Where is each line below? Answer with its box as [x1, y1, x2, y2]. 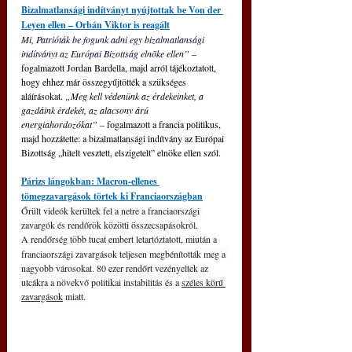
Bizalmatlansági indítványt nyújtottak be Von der [21, 2, 223, 16]
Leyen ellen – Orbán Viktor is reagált [21, 17, 170, 31]
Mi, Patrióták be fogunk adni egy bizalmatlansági [21, 32, 207, 46]
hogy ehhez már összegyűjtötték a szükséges [21, 75, 189, 88]
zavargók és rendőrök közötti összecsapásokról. [21, 218, 198, 231]
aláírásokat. [21, 89, 65, 102]
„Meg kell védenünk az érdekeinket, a [65, 89, 206, 102]
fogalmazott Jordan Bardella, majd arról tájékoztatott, [21, 60, 218, 74]
